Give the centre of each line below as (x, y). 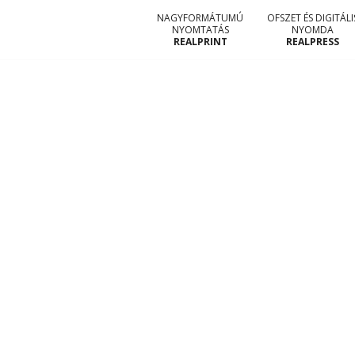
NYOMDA (313, 30)
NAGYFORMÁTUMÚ (200, 18)
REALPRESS (313, 42)
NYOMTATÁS (200, 30)
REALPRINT (200, 42)
